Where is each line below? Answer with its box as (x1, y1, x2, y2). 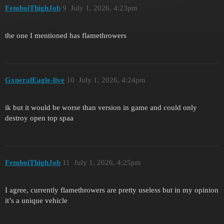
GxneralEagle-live (5, 76, 64, 84)
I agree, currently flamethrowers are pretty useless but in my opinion (5, 186, 218, 194)
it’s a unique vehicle (5, 196, 67, 205)
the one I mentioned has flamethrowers (5, 31, 126, 39)
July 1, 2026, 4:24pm (78, 76, 145, 84)
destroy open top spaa (5, 113, 73, 122)
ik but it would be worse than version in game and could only (5, 103, 197, 111)
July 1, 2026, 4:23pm (70, 3, 137, 12)
